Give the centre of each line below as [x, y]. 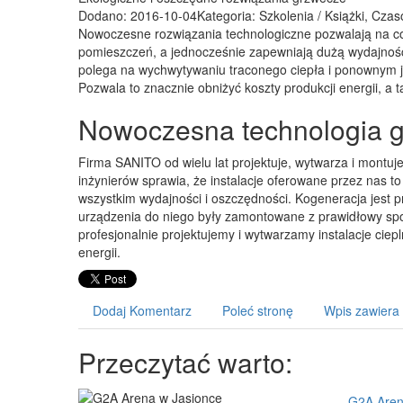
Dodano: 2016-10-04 [138, 16]
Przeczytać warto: [185, 363]
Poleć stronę [258, 311]
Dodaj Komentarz [142, 311]
